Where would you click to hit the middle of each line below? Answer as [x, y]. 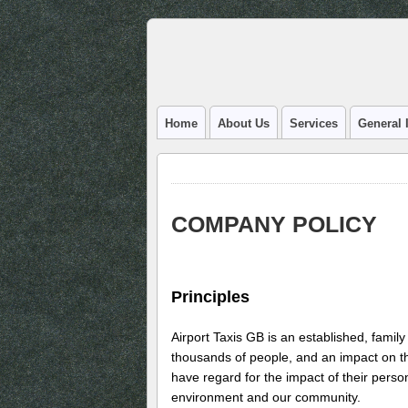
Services [314, 123]
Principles [210, 297]
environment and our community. [266, 398]
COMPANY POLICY [274, 224]
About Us [244, 123]
